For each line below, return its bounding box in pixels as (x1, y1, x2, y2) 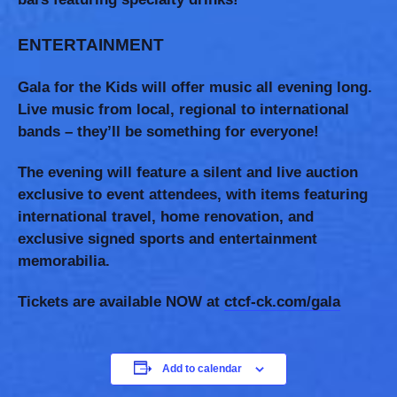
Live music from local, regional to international (18, 101, 349, 118)
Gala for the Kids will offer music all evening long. (18, 79, 372, 96)
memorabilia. (18, 253, 110, 269)
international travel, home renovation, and (18, 208, 314, 225)
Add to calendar (161, 362, 242, 375)
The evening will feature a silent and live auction (18, 164, 358, 181)
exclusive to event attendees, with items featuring (18, 186, 368, 203)
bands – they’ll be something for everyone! (18, 123, 319, 140)
